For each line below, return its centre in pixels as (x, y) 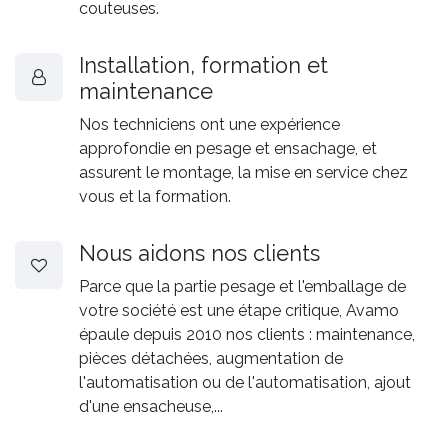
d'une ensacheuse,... (153, 406)
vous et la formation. (155, 196)
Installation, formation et (203, 65)
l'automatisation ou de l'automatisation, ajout (245, 382)
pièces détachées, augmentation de (211, 358)
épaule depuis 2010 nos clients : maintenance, (247, 334)
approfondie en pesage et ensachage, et (228, 148)
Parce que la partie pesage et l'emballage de (242, 286)
